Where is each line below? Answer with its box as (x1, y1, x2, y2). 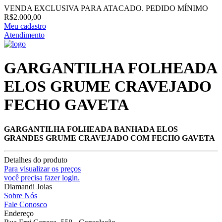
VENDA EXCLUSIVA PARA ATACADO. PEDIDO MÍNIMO (4, 4, 208, 12)
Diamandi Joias (4, 182, 52, 191)
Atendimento (4, 31, 45, 39)
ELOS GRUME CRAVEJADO (4, 77, 212, 96)
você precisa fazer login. (4, 173, 80, 182)
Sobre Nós (4, 191, 37, 200)
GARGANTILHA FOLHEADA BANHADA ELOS (4, 124, 178, 133)
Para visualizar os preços (4, 164, 81, 173)
